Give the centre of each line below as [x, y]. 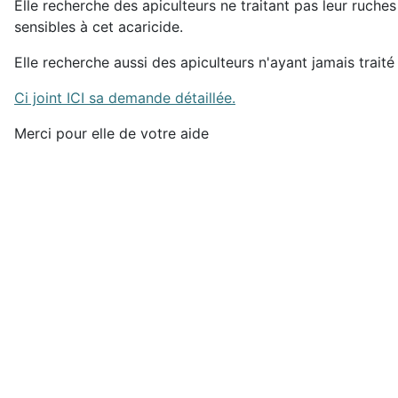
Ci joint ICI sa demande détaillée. [125, 98]
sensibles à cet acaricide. [99, 27]
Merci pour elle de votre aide [111, 133]
